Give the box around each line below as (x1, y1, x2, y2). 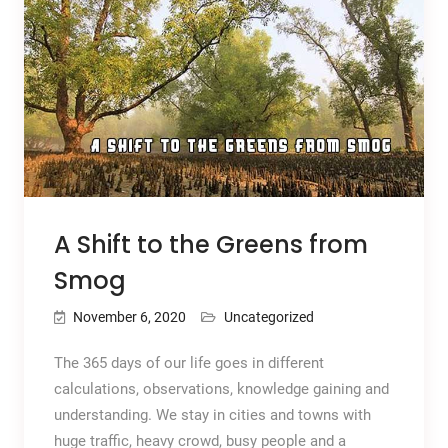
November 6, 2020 (72, 308, 186, 325)
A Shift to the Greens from (53, 227, 368, 261)
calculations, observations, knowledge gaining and (53, 379, 389, 398)
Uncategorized (223, 308, 314, 325)
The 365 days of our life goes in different (53, 353, 324, 372)
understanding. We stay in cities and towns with (53, 405, 371, 424)
